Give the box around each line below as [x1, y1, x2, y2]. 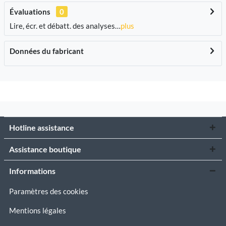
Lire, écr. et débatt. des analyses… [10, 21, 121, 30]
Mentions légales [9, 206, 66, 215]
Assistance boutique [9, 144, 81, 154]
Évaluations [10, 7, 50, 16]
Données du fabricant [10, 46, 84, 55]
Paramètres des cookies [9, 187, 88, 196]
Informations [9, 166, 55, 176]
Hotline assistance [9, 123, 74, 132]
